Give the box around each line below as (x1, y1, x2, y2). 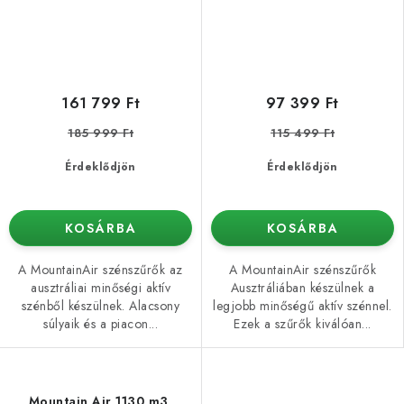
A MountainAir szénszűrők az (18, 261, 183, 280)
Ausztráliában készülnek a (230, 279, 375, 298)
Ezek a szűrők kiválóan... (234, 315, 372, 334)
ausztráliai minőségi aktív (31, 279, 170, 298)
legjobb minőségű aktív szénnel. (213, 297, 392, 316)
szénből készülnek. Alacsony (21, 297, 180, 316)
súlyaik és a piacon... (43, 315, 158, 334)
